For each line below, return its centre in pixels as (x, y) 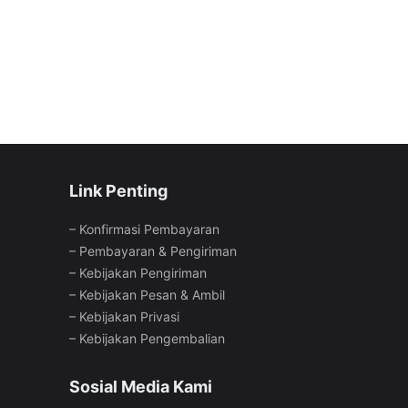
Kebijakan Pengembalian (152, 338)
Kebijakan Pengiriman (143, 273)
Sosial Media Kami (141, 387)
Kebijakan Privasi (129, 316)
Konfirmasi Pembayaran (149, 229)
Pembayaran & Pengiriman (158, 251)
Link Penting (118, 191)
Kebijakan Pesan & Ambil (152, 295)
